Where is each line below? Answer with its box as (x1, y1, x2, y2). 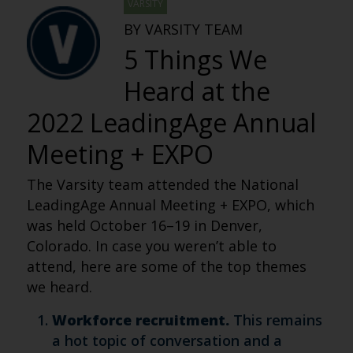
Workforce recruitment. (51, 310, 229, 329)
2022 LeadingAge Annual (26, 106, 316, 139)
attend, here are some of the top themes (26, 257, 307, 276)
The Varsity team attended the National (26, 175, 299, 194)
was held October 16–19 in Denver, (26, 216, 262, 235)
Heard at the (123, 74, 270, 108)
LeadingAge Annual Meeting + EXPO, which (26, 195, 314, 214)
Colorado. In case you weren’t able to (26, 236, 277, 255)
